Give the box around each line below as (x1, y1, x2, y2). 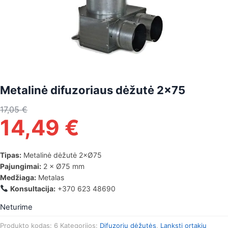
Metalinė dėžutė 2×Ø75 (21, 151, 102, 159)
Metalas (36, 173, 64, 182)
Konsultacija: (10, 184, 55, 193)
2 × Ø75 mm (41, 162, 84, 170)
